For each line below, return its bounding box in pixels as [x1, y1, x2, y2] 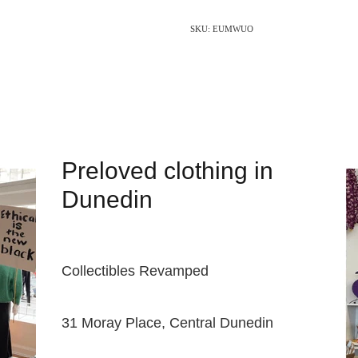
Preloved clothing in [61, 157, 273, 185]
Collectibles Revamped [61, 261, 209, 279]
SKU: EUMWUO [189, 24, 253, 34]
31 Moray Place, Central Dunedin [61, 313, 273, 331]
